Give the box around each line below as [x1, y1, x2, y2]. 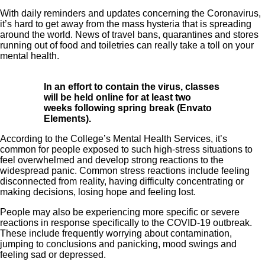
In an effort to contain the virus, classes [44, 81, 219, 92]
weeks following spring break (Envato [44, 102, 212, 113]
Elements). [44, 113, 91, 124]
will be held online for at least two [44, 92, 191, 102]
